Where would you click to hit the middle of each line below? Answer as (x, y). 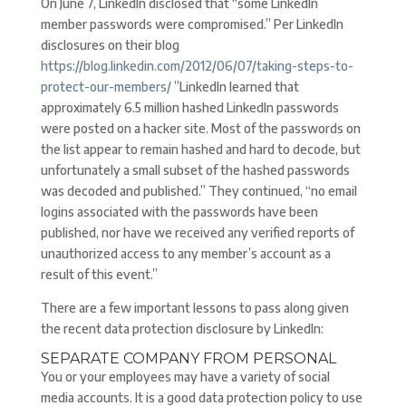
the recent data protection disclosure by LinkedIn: (182, 329)
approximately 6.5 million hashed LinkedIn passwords (189, 107)
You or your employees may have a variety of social (185, 377)
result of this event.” (99, 274)
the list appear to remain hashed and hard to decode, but (200, 149)
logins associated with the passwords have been (179, 212)
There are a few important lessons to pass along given (194, 308)
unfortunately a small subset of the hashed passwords (195, 170)
